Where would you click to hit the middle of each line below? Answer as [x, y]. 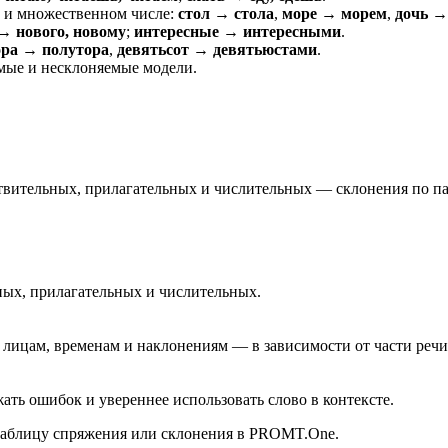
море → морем [334, 14]
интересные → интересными [237, 32]
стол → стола [226, 14]
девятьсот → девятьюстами [217, 50]
